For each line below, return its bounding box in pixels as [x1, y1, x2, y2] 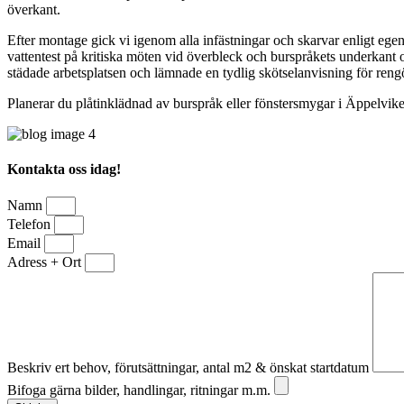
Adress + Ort [7, 254, 85, 271]
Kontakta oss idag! [7, 161, 121, 178]
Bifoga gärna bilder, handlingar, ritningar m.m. [7, 382, 274, 399]
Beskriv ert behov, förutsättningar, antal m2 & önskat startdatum [7, 360, 372, 376]
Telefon [7, 216, 54, 233]
